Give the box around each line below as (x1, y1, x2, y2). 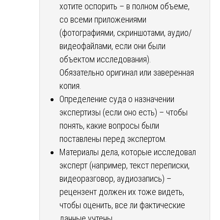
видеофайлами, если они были (59, 40, 165, 51)
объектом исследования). (59, 54, 151, 64)
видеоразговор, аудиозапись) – (59, 173, 171, 184)
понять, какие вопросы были (59, 120, 159, 131)
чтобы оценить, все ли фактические (59, 199, 185, 210)
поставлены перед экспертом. (59, 133, 167, 144)
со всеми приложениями (59, 14, 146, 25)
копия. (59, 80, 82, 91)
